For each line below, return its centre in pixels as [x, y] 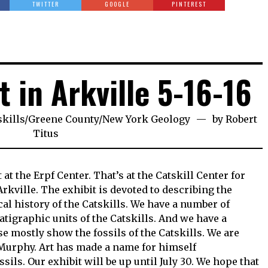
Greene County [64, 119]
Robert [242, 119]
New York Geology [147, 119]
